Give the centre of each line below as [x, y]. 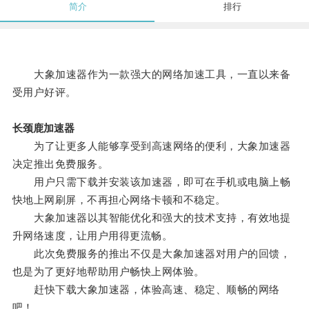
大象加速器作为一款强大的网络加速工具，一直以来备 [151, 74]
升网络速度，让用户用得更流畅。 [92, 236]
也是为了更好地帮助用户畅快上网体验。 [108, 272]
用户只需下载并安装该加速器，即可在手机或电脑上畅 [151, 182]
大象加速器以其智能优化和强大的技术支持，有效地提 [151, 218]
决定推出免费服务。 [60, 164]
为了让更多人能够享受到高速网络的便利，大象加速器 [151, 146]
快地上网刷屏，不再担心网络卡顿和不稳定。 [119, 200]
